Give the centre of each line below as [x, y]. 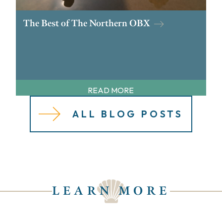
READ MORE [111, 90]
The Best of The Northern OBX [87, 24]
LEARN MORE [111, 191]
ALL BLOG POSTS [128, 114]
